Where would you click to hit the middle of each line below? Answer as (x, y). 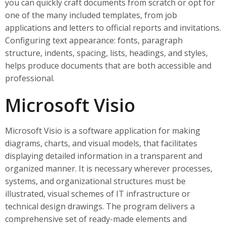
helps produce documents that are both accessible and (108, 66)
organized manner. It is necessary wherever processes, (109, 168)
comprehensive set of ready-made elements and (96, 219)
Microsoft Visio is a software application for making (103, 131)
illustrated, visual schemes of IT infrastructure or (98, 194)
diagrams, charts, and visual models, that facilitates (101, 143)
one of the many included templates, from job (91, 15)
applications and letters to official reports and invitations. (113, 28)
